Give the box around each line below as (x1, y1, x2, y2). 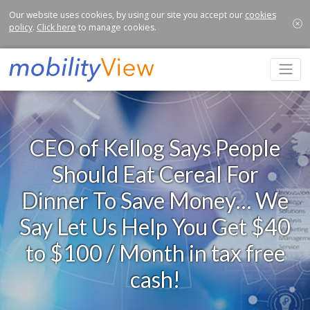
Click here (36, 21, 76, 33)
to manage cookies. (75, 21, 156, 33)
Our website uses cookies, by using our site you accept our (8, 8, 245, 21)
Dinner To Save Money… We (21, 186, 289, 214)
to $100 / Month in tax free (25, 239, 285, 266)
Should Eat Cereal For (51, 160, 259, 188)
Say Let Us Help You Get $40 (19, 212, 291, 240)
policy (8, 21, 33, 33)
